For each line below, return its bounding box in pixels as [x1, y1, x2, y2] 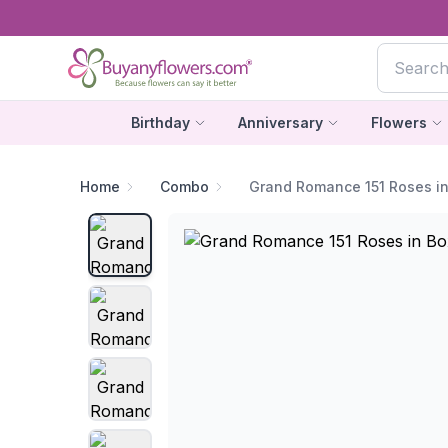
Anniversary [237, 114, 323, 131]
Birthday [130, 114, 190, 131]
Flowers [370, 114, 427, 131]
